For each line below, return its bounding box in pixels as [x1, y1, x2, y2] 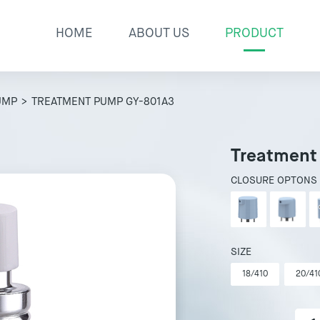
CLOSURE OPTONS [231, 176, 318, 186]
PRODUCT [225, 27, 284, 40]
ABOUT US [129, 27, 189, 40]
